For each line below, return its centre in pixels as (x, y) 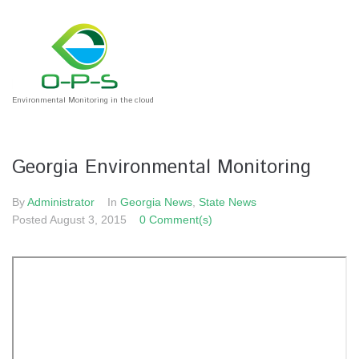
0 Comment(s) (176, 220)
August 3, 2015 (88, 220)
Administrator (61, 202)
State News (228, 202)
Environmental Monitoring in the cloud (83, 100)
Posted (31, 220)
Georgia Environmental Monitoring (161, 167)
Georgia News (156, 202)
